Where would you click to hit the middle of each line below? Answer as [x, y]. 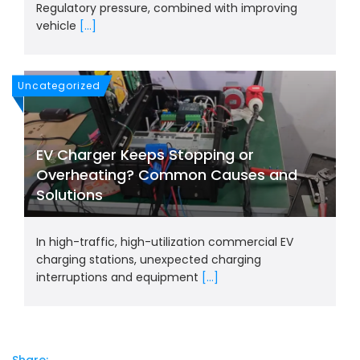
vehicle [58, 26]
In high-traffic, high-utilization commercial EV [165, 242]
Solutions [70, 195]
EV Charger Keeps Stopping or [145, 155]
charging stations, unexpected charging [149, 260]
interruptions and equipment [119, 278]
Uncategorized [59, 86]
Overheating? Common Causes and [167, 175]
